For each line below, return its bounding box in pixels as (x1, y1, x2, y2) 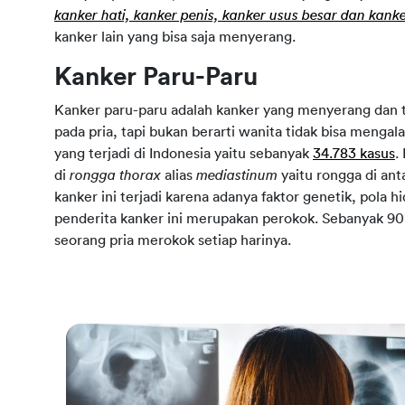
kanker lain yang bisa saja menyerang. (54, 30, 296, 44)
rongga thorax (70, 168, 161, 183)
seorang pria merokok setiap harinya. (54, 233, 291, 248)
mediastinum (196, 168, 278, 183)
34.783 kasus (313, 146, 395, 161)
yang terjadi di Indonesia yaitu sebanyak (54, 146, 313, 161)
